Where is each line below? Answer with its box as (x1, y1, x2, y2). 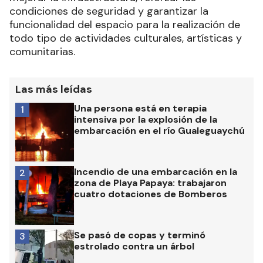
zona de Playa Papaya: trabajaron (74, 176, 227, 189)
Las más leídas (15, 82, 92, 96)
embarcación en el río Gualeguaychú (74, 124, 245, 137)
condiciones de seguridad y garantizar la (9, 4, 208, 18)
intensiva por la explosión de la (74, 113, 217, 126)
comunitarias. (9, 44, 75, 59)
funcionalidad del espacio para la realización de (9, 17, 240, 32)
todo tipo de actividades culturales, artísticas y (9, 31, 242, 45)
